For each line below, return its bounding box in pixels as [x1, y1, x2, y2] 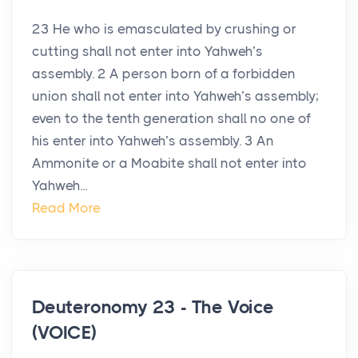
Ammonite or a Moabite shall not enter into [32, 155, 307, 172]
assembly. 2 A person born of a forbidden [32, 66, 296, 82]
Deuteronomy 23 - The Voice [32, 296, 274, 319]
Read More [32, 200, 101, 217]
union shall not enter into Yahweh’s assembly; [32, 88, 319, 105]
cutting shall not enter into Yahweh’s [32, 43, 263, 60]
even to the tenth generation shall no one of [32, 110, 311, 127]
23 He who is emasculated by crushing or [32, 21, 296, 38]
